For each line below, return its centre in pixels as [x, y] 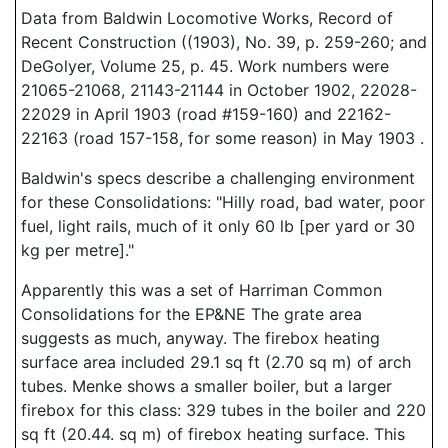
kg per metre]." [77, 250]
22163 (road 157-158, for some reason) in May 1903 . [222, 138]
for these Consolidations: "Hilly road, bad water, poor [223, 202]
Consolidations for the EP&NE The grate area [191, 314]
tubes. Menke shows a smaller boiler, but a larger [206, 386]
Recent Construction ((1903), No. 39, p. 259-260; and [224, 42]
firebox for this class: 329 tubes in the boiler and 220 [223, 410]
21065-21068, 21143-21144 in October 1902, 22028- [219, 90]
